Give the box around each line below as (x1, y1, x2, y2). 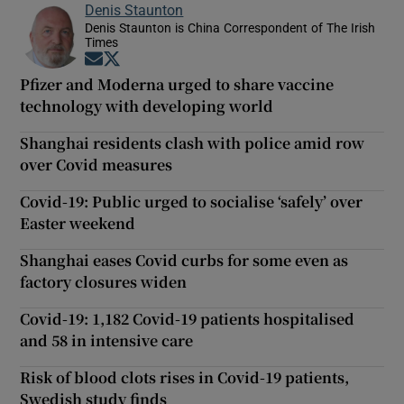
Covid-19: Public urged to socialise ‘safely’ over (20, 190, 363, 212)
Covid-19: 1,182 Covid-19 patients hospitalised (20, 308, 355, 329)
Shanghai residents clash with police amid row (20, 132, 365, 153)
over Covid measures (20, 153, 173, 175)
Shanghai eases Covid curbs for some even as (20, 249, 349, 271)
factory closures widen (20, 271, 188, 292)
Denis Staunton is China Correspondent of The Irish (85, 21, 376, 34)
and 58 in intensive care (20, 329, 194, 351)
